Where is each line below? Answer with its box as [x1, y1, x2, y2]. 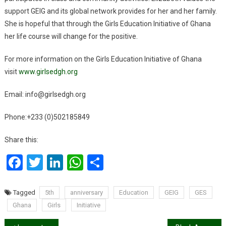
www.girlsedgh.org [18, 67, 78, 76]
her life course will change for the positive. [4, 32, 138, 40]
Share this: [4, 135, 38, 144]
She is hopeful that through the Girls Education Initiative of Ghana [4, 19, 211, 28]
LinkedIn [63, 152, 122, 172]
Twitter [42, 152, 92, 172]
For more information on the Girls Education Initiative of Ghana [4, 54, 202, 63]
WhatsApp [83, 152, 156, 172]
